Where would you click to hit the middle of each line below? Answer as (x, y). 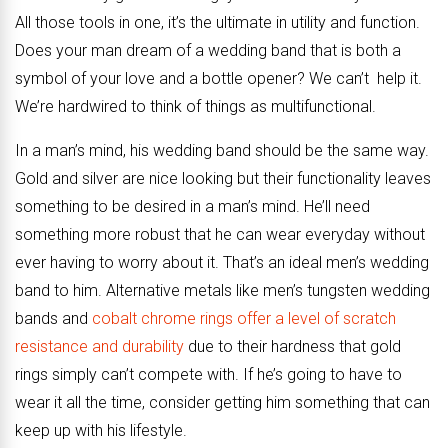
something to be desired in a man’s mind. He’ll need (192, 206)
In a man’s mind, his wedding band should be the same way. (222, 150)
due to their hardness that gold (292, 346)
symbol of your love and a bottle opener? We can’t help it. (218, 78)
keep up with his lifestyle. (101, 430)
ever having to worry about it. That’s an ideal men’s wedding (222, 262)
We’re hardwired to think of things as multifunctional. (195, 106)
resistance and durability (99, 346)
